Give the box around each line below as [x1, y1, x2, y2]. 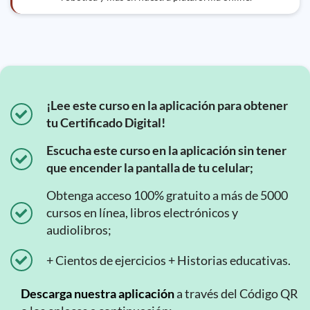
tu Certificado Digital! [46, 115, 165, 130]
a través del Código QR [174, 286, 298, 301]
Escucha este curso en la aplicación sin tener [46, 143, 286, 158]
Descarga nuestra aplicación [21, 286, 174, 301]
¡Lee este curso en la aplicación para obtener [46, 98, 288, 113]
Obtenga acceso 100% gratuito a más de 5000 [46, 188, 288, 203]
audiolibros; [46, 222, 111, 237]
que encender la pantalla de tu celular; [46, 160, 253, 175]
